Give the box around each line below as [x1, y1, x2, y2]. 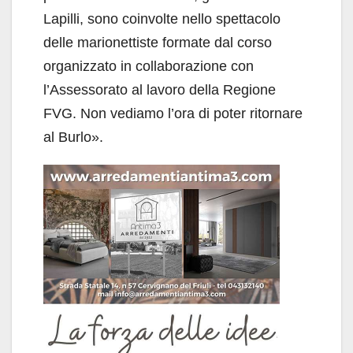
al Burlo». [43, 129, 103, 146]
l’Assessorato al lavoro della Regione [43, 82, 276, 98]
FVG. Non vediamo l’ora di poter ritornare [43, 106, 303, 122]
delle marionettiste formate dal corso [43, 35, 272, 51]
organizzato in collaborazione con [43, 58, 254, 75]
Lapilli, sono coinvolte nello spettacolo [43, 11, 281, 28]
